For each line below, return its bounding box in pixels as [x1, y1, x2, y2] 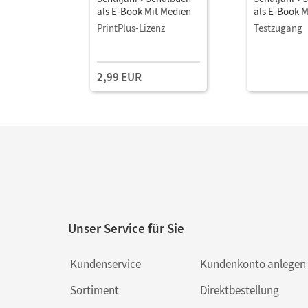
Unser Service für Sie [68, 219, 184, 236]
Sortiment [70, 282, 119, 298]
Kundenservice [70, 256, 141, 272]
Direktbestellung [199, 282, 279, 298]
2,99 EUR [97, 69, 142, 85]
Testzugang [254, 21, 302, 34]
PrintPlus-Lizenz [97, 21, 165, 34]
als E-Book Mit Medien [97, 4, 191, 18]
